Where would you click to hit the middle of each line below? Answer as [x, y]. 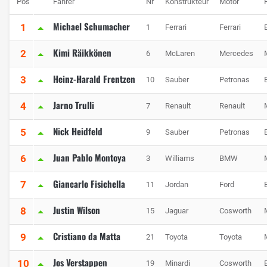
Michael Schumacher [91, 27]
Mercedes [236, 54]
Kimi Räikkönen [82, 53]
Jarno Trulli [74, 105]
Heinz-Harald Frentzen [94, 79]
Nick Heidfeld [78, 131]
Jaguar [177, 211]
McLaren [180, 54]
